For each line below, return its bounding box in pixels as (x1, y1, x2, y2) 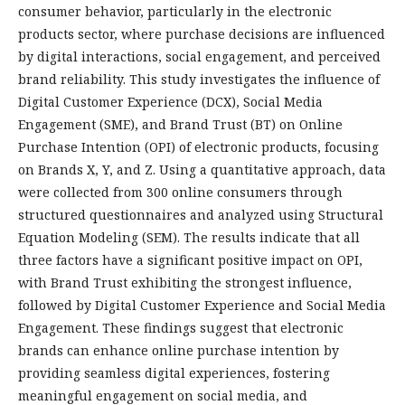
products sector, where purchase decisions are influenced (18, 25, 385, 42)
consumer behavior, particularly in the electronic (18, 3, 332, 20)
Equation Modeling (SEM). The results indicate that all (18, 229, 360, 246)
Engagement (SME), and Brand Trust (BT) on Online (18, 116, 343, 133)
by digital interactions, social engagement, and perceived (18, 48, 381, 65)
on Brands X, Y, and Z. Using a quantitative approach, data (18, 161, 386, 178)
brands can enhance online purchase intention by (18, 342, 339, 359)
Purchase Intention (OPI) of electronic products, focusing (18, 138, 379, 155)
